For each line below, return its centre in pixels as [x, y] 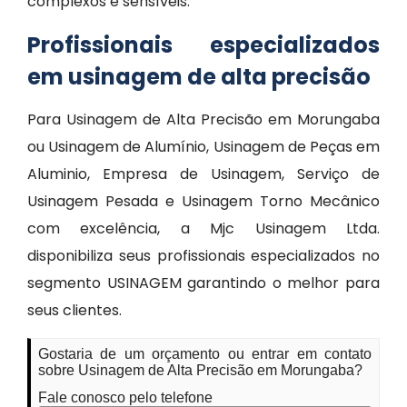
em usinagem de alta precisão [199, 77]
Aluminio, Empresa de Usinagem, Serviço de [203, 174]
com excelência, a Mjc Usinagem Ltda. [203, 228]
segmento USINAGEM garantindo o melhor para [203, 283]
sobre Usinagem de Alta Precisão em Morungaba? [200, 370]
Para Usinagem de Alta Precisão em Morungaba [203, 119]
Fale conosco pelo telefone [125, 397]
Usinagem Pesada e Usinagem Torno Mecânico [203, 201]
